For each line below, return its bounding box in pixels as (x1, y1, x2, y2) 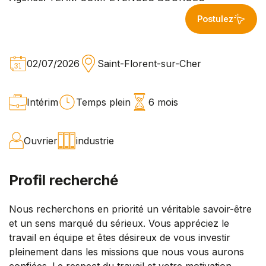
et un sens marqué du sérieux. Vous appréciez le (9, 217, 229, 229)
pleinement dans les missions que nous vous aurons (9, 245, 244, 258)
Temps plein (76, 96, 131, 108)
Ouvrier (24, 134, 58, 147)
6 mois (148, 96, 178, 108)
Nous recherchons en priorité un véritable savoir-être (9, 202, 252, 215)
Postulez (197, 14, 233, 24)
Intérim (27, 96, 58, 108)
